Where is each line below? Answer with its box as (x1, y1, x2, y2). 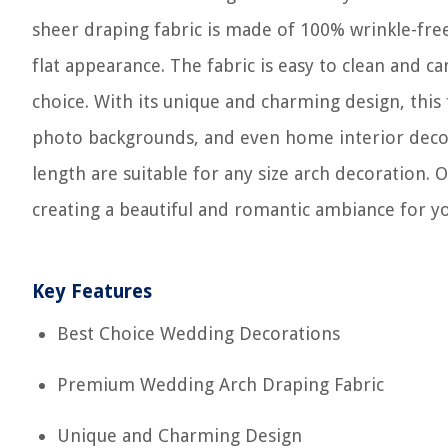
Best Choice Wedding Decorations (57, 323, 340, 344)
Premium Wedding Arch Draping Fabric (57, 374, 384, 395)
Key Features (32, 280, 152, 303)
